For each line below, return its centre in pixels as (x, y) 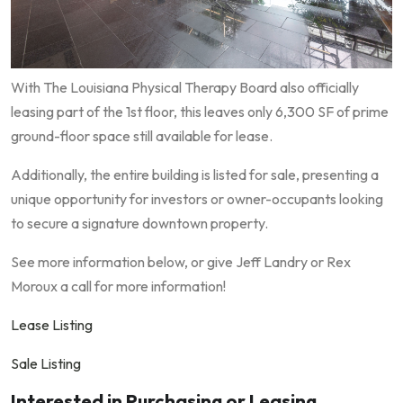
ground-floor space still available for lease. (142, 135)
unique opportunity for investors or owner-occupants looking (197, 198)
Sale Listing (46, 363)
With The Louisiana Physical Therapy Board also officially (185, 87)
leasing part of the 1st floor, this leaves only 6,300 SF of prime (200, 111)
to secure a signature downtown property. (139, 223)
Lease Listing (52, 324)
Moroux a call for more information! (118, 286)
